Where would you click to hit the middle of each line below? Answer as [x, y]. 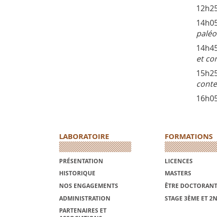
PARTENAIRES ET [83, 211]
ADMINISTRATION [85, 198]
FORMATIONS [188, 137]
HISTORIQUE [77, 173]
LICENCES [178, 161]
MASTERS [178, 173]
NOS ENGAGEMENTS [89, 186]
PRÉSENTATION [81, 161]
